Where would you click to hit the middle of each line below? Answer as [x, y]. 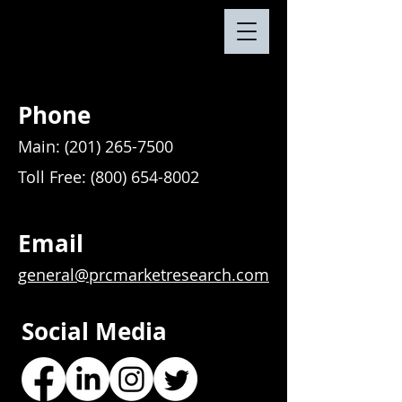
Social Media [94, 331]
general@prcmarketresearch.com [144, 275]
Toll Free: [54, 177]
